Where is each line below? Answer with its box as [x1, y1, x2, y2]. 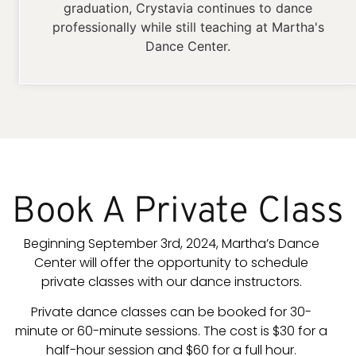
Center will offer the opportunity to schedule [34, 253, 309, 272]
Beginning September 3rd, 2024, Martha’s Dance [23, 234, 319, 253]
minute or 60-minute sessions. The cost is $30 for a [15, 322, 328, 341]
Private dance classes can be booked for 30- [31, 303, 312, 322]
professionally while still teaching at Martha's [52, 18, 324, 35]
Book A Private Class [12, 188, 344, 236]
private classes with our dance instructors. [41, 272, 302, 291]
